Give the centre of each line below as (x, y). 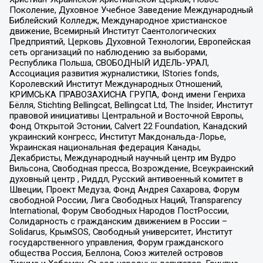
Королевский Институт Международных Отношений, (116, 84)
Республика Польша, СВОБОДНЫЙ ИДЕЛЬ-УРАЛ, (109, 63)
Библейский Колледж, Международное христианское (118, 20)
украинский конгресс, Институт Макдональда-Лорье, (117, 136)
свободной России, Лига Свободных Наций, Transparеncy (125, 200)
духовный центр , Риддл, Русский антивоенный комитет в (126, 179)
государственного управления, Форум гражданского (116, 242)
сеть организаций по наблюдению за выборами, (108, 52)
